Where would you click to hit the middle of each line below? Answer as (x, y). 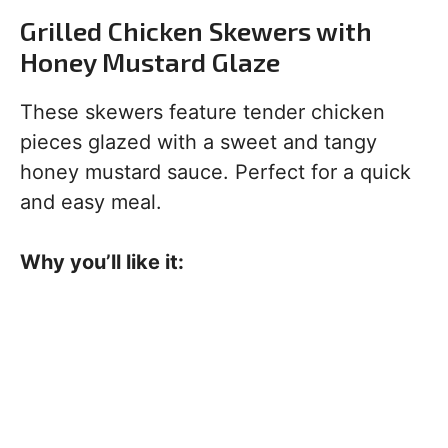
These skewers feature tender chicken (202, 112)
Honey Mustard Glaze (150, 61)
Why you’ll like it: (102, 262)
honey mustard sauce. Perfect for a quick (215, 172)
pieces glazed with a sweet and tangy (198, 142)
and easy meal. (91, 202)
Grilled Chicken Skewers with (196, 30)
